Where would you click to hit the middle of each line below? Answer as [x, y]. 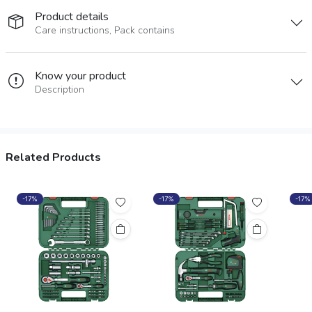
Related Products [53, 157]
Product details [72, 16]
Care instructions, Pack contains [105, 30]
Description [60, 89]
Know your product [80, 76]
